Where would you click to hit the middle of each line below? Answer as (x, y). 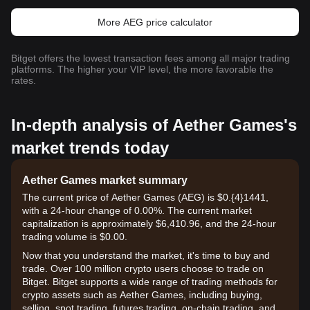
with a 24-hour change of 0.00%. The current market (137, 210)
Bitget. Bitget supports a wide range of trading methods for (150, 282)
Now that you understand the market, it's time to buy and (146, 255)
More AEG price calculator (155, 22)
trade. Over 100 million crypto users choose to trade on (143, 268)
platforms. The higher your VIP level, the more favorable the (142, 69)
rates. (24, 80)
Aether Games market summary (105, 180)
